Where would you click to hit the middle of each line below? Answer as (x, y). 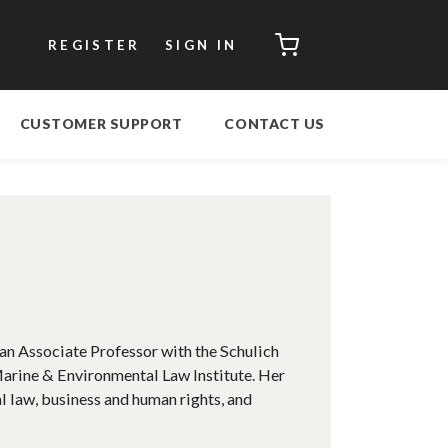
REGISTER (94, 44)
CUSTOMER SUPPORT (101, 124)
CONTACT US (275, 124)
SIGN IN (201, 44)
